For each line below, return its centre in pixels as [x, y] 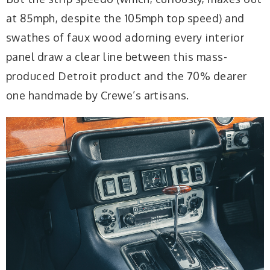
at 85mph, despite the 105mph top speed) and [125, 18]
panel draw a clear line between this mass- [117, 57]
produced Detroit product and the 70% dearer [127, 76]
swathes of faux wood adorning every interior [125, 38]
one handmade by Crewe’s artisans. [98, 96]
